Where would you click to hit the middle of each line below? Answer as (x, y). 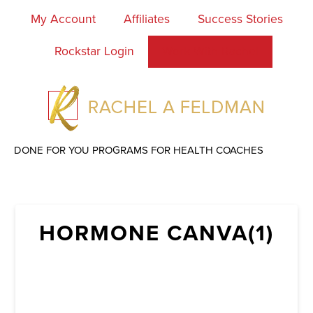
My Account (63, 19)
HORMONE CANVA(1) (156, 233)
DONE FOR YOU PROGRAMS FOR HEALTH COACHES (139, 150)
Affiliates (146, 19)
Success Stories (240, 19)
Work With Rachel (210, 51)
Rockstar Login (94, 51)
